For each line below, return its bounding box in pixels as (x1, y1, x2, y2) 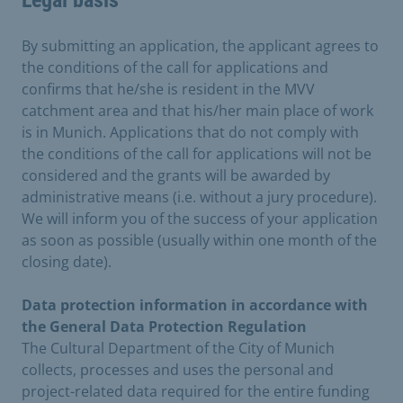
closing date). (22, 252, 112, 272)
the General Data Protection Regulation (22, 317, 307, 336)
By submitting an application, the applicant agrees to (22, 36, 379, 56)
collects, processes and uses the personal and (22, 360, 334, 380)
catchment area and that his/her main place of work (22, 101, 373, 121)
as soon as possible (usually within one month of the (22, 230, 377, 250)
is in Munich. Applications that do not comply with (22, 122, 359, 142)
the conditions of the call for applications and (22, 58, 328, 77)
